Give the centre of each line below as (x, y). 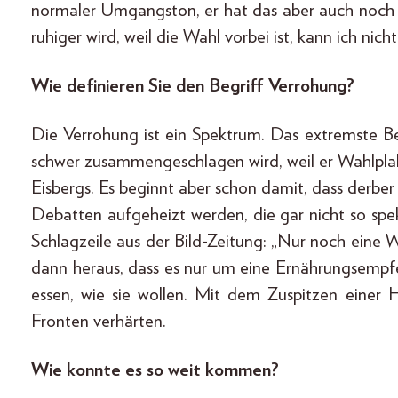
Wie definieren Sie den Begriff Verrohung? (193, 85)
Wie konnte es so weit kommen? (155, 370)
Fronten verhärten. (99, 321)
